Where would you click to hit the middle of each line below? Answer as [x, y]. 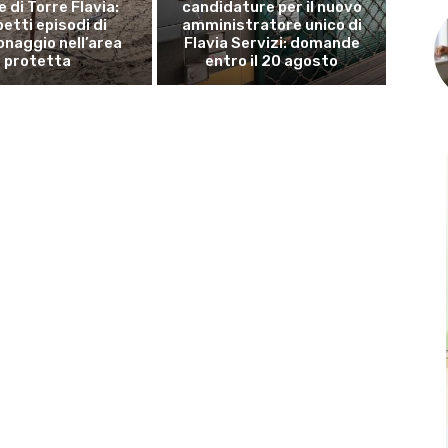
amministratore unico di [271, 24]
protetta [38, 60]
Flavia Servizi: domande [271, 42]
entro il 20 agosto [272, 60]
